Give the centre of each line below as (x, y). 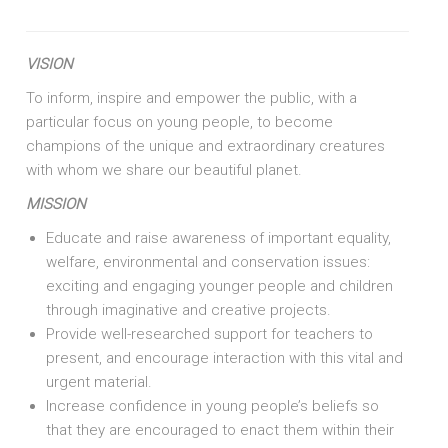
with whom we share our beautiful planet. (164, 170)
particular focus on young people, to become (180, 122)
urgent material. (99, 382)
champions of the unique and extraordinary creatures (206, 146)
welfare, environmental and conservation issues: (208, 262)
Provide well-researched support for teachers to (210, 334)
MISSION (56, 204)
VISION (52, 64)
